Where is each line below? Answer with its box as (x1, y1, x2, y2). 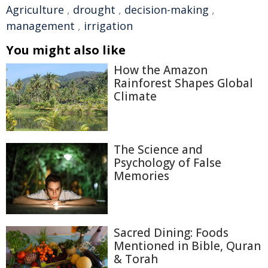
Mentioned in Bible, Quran (114, 237, 261, 254)
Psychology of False (114, 155, 221, 171)
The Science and (114, 142, 203, 158)
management (6, 19, 75, 33)
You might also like (6, 42, 126, 58)
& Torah (114, 251, 158, 267)
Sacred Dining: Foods (114, 224, 229, 240)
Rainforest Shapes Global (114, 75, 253, 91)
